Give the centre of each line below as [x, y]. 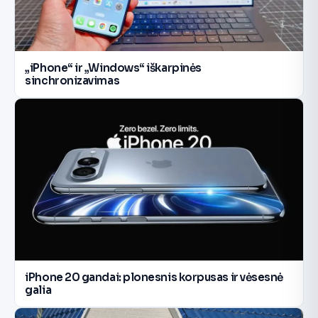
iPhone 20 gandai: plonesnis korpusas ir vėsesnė [154, 277]
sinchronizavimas [72, 80]
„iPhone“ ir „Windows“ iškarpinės [113, 67]
